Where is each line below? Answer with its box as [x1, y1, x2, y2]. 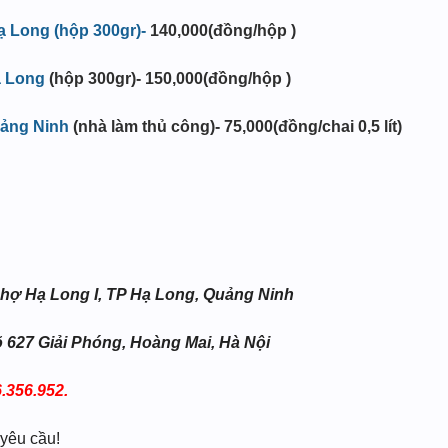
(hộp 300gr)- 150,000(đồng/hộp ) [45, 70, 291, 87]
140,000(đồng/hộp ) [146, 22, 296, 39]
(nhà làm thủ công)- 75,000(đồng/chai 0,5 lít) [69, 118, 402, 135]
